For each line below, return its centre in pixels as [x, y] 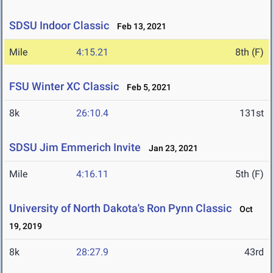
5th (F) [250, 174]
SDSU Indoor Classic [59, 26]
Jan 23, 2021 [171, 148]
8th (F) [250, 52]
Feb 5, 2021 [146, 87]
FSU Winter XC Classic [64, 87]
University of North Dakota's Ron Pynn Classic [120, 208]
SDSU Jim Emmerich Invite [75, 147]
